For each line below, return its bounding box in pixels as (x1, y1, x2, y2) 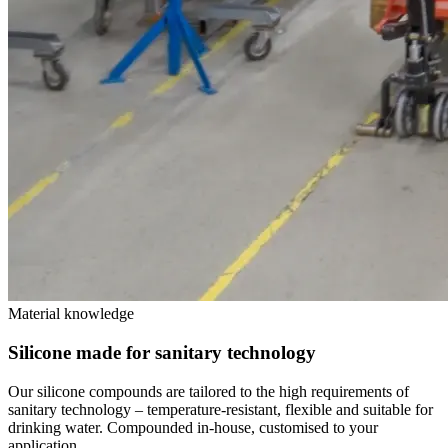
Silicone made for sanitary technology (8, 342, 316, 364)
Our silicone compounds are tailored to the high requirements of (8, 382, 409, 400)
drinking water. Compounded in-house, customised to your (8, 418, 378, 436)
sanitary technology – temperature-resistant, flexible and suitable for (8, 400, 433, 418)
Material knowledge (8, 305, 134, 323)
